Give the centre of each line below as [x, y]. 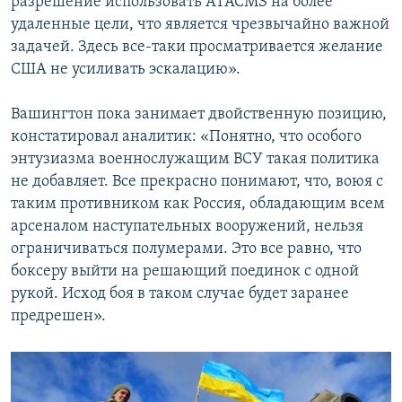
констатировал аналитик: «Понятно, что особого [186, 137]
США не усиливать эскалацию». [126, 70]
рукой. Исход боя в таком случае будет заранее [180, 294]
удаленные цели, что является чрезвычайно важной [200, 25]
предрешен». [58, 317]
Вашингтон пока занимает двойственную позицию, [199, 115]
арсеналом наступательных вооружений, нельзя [187, 227]
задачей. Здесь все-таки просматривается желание [197, 48]
